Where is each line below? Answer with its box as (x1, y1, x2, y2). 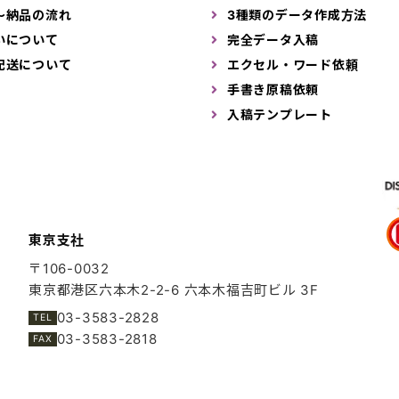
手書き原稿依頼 (226, 81, 320, 97)
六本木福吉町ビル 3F (183, 281, 319, 298)
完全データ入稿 (226, 31, 320, 47)
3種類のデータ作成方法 (226, 6, 368, 22)
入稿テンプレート (226, 106, 332, 122)
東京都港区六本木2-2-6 (28, 281, 184, 298)
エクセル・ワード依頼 (226, 56, 359, 72)
